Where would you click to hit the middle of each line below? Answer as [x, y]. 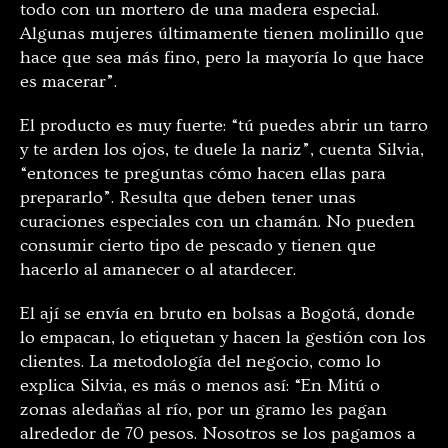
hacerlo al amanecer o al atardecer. [158, 269]
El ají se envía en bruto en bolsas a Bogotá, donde [217, 313]
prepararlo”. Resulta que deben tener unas [188, 197]
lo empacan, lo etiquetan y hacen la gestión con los [223, 337]
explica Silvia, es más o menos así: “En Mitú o [200, 385]
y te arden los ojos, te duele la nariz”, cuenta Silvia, [222, 149]
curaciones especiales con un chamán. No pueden [217, 221]
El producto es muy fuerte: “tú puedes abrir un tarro [224, 125]
